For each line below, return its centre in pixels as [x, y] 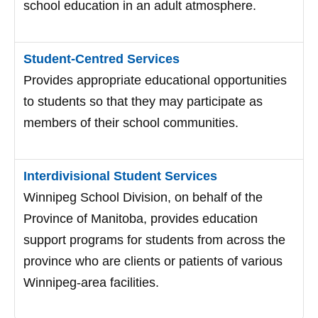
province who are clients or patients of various [153, 261]
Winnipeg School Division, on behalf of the [143, 197]
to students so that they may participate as [143, 102]
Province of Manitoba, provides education [141, 219]
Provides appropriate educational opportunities [155, 80]
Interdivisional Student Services [120, 176]
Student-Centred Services [102, 59]
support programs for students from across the [154, 240]
